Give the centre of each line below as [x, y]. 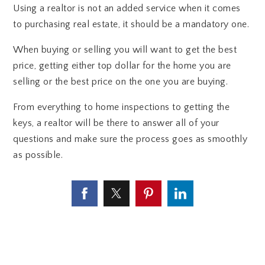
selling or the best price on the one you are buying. [121, 82]
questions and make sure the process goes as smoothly [130, 139]
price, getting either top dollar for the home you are [122, 66]
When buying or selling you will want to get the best [125, 50]
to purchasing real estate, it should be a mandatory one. [131, 25]
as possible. [38, 155]
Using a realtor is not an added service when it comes [127, 9]
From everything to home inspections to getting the [122, 107]
